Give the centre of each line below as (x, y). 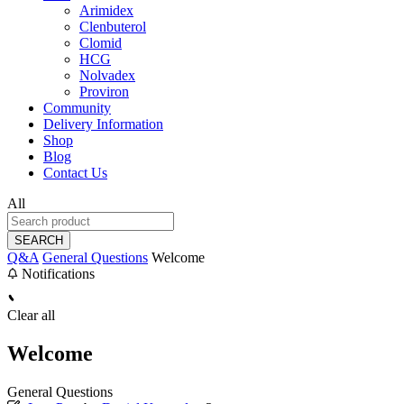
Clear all (31, 315)
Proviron (104, 91)
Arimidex (106, 10)
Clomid (101, 42)
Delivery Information (103, 124)
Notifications (56, 273)
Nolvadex (107, 75)
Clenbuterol (113, 26)
